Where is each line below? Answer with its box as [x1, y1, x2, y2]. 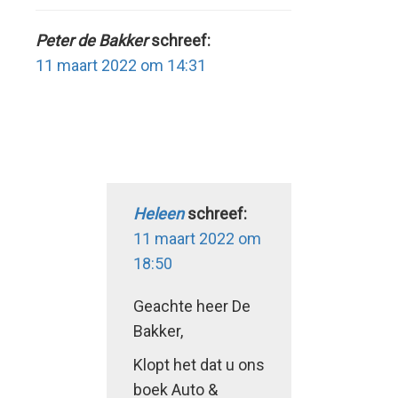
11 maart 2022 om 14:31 [36, 55, 206, 75]
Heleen [133, 203, 184, 223]
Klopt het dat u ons [133, 354, 265, 374]
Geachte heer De [133, 296, 251, 315]
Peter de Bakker [36, 30, 147, 50]
